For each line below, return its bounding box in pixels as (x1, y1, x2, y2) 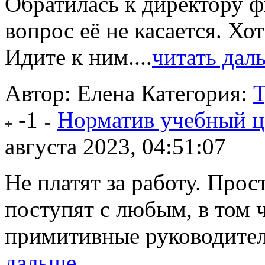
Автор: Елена (5, 80, 135, 106)
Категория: (141, 80, 253, 106)
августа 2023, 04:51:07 (5, 134, 226, 160)
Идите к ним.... (5, 44, 152, 70)
